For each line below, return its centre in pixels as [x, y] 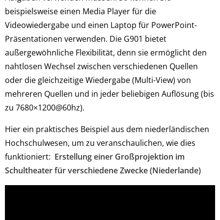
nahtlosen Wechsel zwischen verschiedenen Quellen [101, 66]
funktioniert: [30, 157]
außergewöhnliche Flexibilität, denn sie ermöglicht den [106, 53]
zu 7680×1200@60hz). [46, 108]
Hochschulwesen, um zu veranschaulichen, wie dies [100, 143]
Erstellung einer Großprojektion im [120, 157]
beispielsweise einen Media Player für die [81, 11]
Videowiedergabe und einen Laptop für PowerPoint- [101, 25]
